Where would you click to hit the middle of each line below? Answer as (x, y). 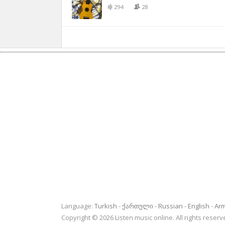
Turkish (106, 206)
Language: (78, 206)
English (199, 206)
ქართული (138, 206)
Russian (171, 206)
